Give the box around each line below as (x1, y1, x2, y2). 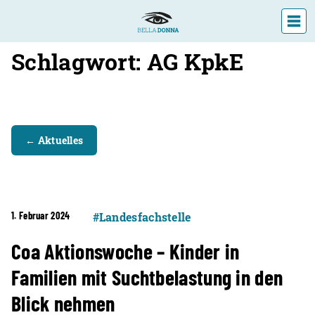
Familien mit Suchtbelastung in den (11, 264, 283, 290)
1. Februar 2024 (11, 210, 70, 221)
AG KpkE (146, 46, 244, 77)
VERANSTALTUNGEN (94, 104, 221, 120)
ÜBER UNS (126, 134, 189, 149)
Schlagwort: (11, 46, 147, 77)
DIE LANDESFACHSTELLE (79, 75, 236, 90)
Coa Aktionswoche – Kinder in (11, 238, 240, 264)
